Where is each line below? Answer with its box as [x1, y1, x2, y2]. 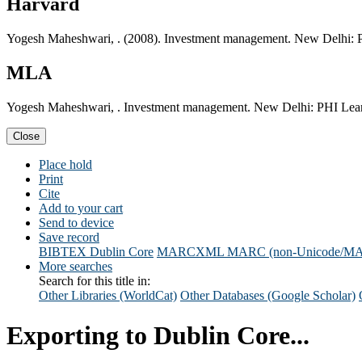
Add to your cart [39, 201, 123, 216]
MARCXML [157, 245, 224, 259]
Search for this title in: [39, 274, 150, 288]
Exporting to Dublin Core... [6, 320, 309, 350]
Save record [39, 230, 99, 245]
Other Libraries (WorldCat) [39, 288, 177, 303]
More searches [39, 259, 112, 274]
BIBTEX [39, 245, 86, 259]
